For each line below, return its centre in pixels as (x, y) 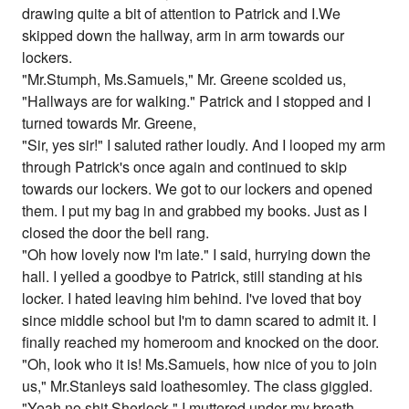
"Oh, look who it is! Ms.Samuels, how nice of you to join (200, 364)
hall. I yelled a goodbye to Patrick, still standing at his (193, 277)
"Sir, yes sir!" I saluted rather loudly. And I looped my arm (204, 145)
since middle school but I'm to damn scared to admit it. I (199, 320)
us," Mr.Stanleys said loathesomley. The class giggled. (198, 386)
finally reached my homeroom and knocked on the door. (201, 342)
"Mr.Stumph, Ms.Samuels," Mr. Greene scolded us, (184, 79)
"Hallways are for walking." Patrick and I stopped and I (197, 101)
